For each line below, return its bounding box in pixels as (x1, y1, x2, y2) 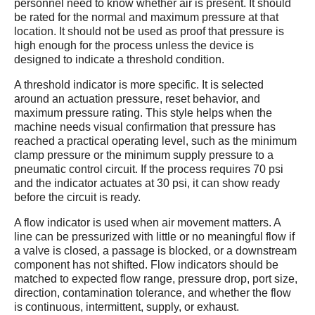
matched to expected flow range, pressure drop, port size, (14, 273, 297, 285)
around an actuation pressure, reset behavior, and (14, 93, 260, 105)
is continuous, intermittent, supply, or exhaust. (14, 301, 239, 313)
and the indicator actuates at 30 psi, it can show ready (14, 177, 280, 189)
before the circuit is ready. (14, 191, 141, 203)
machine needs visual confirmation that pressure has (14, 121, 276, 133)
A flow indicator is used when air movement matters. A (14, 217, 281, 229)
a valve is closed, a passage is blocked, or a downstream (14, 245, 297, 257)
